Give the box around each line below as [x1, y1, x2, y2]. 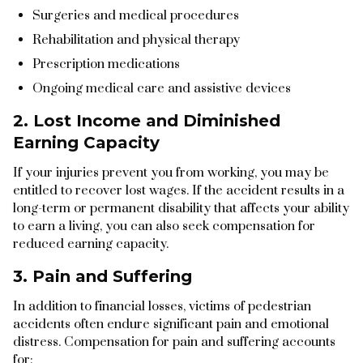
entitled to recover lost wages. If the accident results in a [13, 181, 344, 199]
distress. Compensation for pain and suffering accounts [13, 333, 335, 350]
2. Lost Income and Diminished [13, 110, 280, 130]
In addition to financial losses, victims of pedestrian [13, 297, 311, 314]
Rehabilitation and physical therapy [32, 31, 240, 48]
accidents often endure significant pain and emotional [13, 315, 329, 332]
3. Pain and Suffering [13, 266, 192, 286]
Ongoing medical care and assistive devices [32, 79, 291, 96]
